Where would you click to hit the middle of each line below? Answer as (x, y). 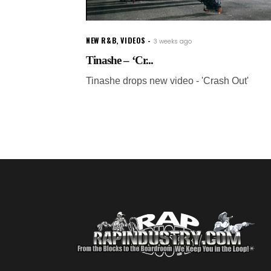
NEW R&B (101, 40)
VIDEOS (133, 40)
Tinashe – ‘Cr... (119, 60)
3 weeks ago (173, 41)
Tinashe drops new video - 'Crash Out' (167, 80)
